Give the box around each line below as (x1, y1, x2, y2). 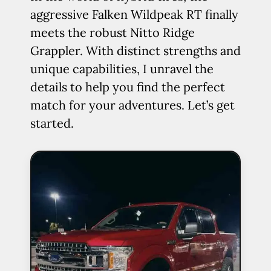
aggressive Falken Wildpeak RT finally (30, 7, 238, 22)
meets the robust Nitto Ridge (30, 25, 195, 40)
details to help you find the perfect (30, 79, 225, 94)
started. (30, 116, 74, 131)
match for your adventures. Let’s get (30, 97, 235, 113)
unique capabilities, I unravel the (30, 61, 214, 76)
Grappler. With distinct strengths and (30, 43, 241, 58)
